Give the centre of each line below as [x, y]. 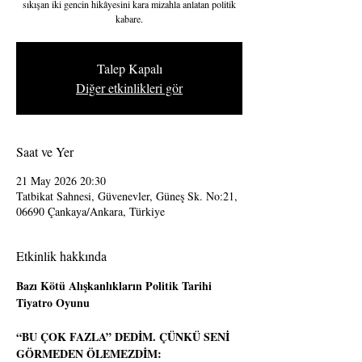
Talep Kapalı [129, 68]
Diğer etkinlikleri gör [129, 88]
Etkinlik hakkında [61, 256]
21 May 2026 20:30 [61, 181]
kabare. [129, 19]
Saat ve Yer [45, 152]
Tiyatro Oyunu [53, 303]
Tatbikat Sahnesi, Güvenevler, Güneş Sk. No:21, [127, 196]
